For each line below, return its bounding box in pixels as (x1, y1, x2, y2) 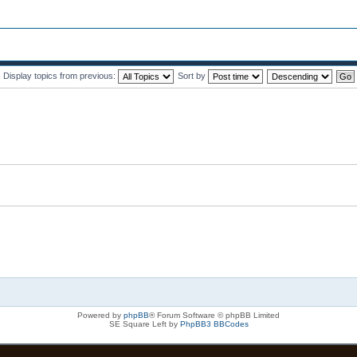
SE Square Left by (108, 320, 180, 329)
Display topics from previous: (2, 71, 118, 81)
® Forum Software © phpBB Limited (149, 311, 280, 320)
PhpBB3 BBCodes (179, 320, 249, 329)
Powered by (77, 311, 124, 320)
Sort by (177, 71, 208, 81)
